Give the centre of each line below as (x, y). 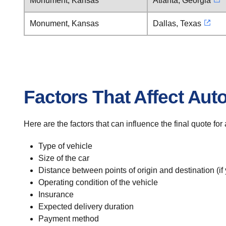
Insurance (56, 194)
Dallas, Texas (177, 23)
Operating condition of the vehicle (98, 182)
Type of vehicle (65, 146)
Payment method (68, 219)
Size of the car (64, 158)
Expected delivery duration (86, 207)
